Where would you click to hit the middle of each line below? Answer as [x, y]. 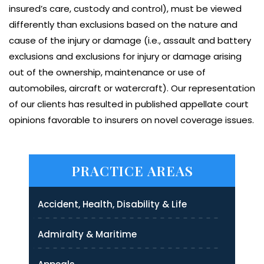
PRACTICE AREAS [132, 170]
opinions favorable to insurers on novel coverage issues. [131, 120]
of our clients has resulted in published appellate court [129, 104]
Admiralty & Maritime [87, 234]
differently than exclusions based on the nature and [123, 24]
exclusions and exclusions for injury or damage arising [125, 56]
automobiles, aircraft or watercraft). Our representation [132, 88]
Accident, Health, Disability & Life [112, 204]
